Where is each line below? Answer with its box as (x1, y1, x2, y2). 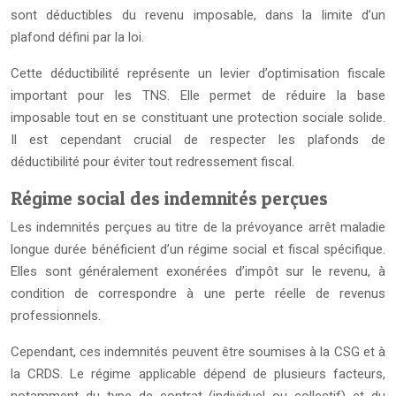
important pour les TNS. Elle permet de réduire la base (11, 88, 385, 103)
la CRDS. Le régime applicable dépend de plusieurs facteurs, (11, 366, 385, 382)
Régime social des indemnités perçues (11, 187, 328, 209)
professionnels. (11, 308, 101, 324)
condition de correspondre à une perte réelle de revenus (11, 286, 385, 301)
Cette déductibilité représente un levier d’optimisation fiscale (11, 65, 385, 81)
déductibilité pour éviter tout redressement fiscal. (11, 154, 294, 170)
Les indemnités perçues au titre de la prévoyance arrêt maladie (11, 219, 385, 235)
